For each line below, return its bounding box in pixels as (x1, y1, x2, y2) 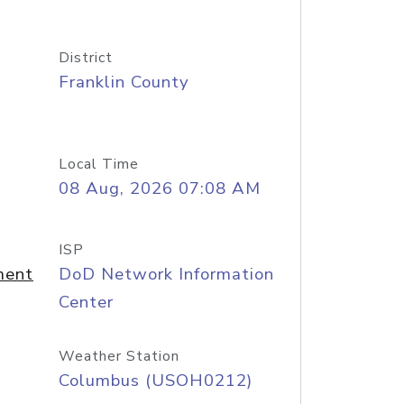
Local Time (58, 154, 139, 174)
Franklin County (58, 70, 189, 94)
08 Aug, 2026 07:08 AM (58, 177, 261, 200)
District (58, 48, 113, 68)
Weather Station (58, 346, 179, 366)
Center (58, 290, 114, 314)
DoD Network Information (58, 262, 274, 286)
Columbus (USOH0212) (58, 369, 252, 392)
